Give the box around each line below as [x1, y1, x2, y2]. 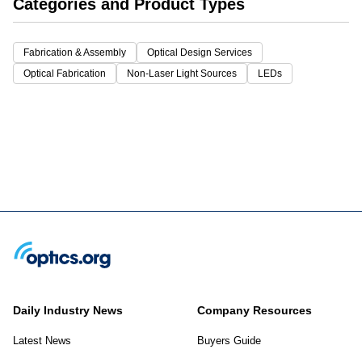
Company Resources [197, 304, 312, 317]
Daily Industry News [13, 304, 123, 317]
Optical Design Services [147, 47, 252, 58]
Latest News [13, 335, 71, 347]
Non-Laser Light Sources [127, 68, 237, 79]
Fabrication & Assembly [23, 47, 126, 58]
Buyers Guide [197, 335, 261, 347]
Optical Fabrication [23, 68, 106, 79]
